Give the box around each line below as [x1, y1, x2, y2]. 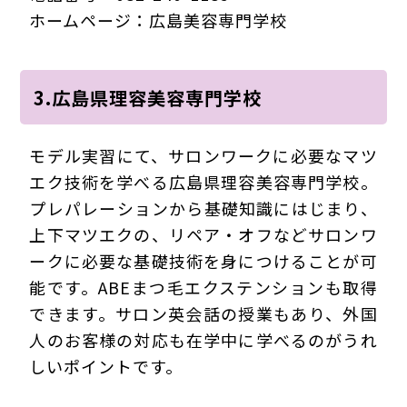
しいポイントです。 [29, 353, 184, 378]
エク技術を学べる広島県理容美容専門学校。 [29, 169, 378, 194]
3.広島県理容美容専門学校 [34, 84, 263, 111]
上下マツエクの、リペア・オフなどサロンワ [29, 222, 378, 246]
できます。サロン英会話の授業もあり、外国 [29, 301, 378, 325]
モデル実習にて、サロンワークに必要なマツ [29, 143, 378, 167]
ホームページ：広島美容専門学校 [29, 8, 288, 33]
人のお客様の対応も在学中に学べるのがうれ [29, 327, 378, 352]
